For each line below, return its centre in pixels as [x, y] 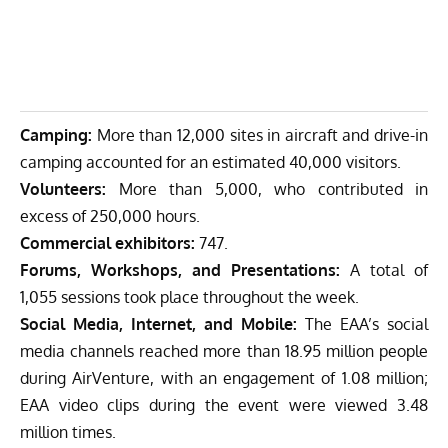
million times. [68, 431]
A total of [384, 269]
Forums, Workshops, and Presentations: [180, 269]
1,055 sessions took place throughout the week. [189, 296]
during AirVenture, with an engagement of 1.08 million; [224, 377]
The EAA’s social [362, 323]
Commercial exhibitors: [107, 242]
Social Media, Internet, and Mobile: [158, 323]
